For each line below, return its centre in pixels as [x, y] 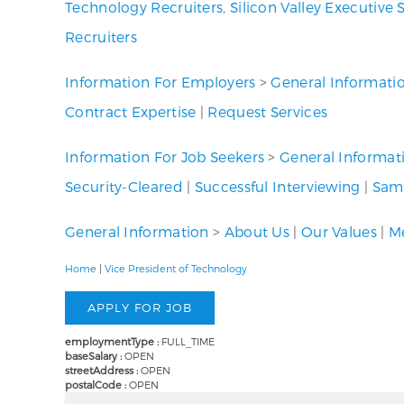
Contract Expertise [131, 111]
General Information [137, 231]
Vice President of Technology [176, 268]
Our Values [339, 231]
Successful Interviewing [277, 186]
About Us [257, 231]
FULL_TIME [188, 342]
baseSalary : [95, 356]
